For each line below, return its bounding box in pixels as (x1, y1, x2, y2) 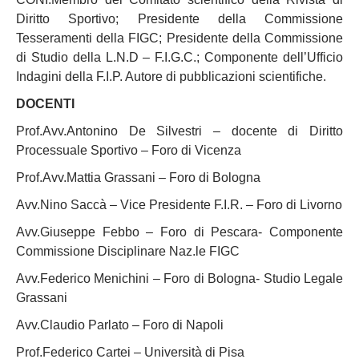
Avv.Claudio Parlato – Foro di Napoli (16, 318, 224, 332)
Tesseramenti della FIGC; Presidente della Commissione (16, 31, 343, 45)
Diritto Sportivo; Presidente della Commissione (16, 12, 343, 26)
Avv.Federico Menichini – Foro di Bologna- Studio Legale (16, 272, 343, 285)
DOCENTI (16, 97, 75, 111)
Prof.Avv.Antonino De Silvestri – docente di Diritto (16, 124, 343, 138)
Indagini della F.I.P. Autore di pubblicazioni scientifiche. (16, 70, 326, 83)
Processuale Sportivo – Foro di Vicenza (16, 143, 241, 157)
